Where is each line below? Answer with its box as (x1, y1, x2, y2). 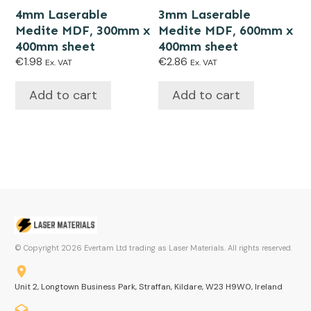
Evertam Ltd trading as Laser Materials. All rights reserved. (82, 243, 292, 253)
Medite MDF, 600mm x (158, 23, 294, 39)
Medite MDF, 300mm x (15, 23, 150, 39)
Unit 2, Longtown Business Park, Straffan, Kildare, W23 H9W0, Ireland (15, 281, 283, 293)
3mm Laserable (158, 7, 251, 23)
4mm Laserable (15, 7, 108, 23)
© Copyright (15, 243, 61, 253)
